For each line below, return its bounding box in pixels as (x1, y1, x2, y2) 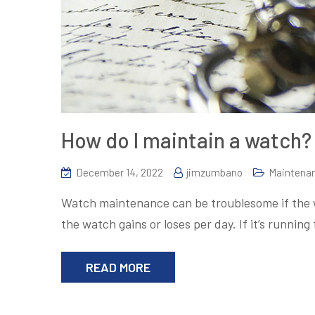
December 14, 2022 (76, 165, 163, 179)
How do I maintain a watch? (61, 127, 311, 153)
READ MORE (86, 259, 150, 275)
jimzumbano (186, 165, 243, 179)
